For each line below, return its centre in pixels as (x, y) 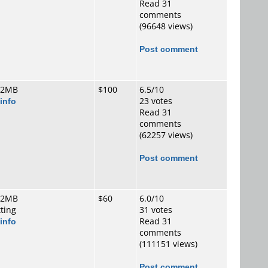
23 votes (156, 101)
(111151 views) (168, 244)
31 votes (156, 210)
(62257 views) (166, 135)
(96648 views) (166, 26)
